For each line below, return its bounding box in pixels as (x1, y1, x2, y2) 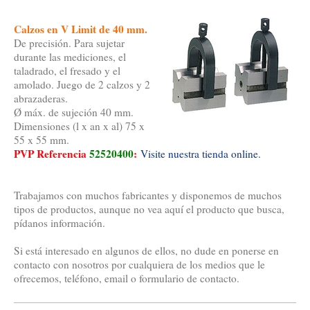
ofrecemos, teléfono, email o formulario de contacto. (14, 271, 239, 286)
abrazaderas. (14, 91, 68, 106)
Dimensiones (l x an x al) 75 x (14, 119, 145, 134)
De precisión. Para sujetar (14, 36, 125, 51)
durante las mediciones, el (14, 50, 126, 64)
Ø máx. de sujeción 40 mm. (14, 105, 134, 120)
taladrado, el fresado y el (14, 64, 120, 78)
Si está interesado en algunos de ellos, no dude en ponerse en (14, 244, 279, 258)
